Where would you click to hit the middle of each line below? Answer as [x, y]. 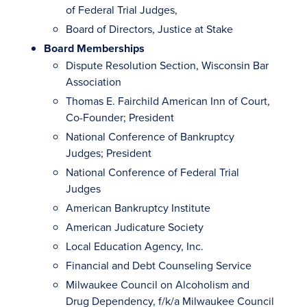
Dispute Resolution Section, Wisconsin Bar [167, 65]
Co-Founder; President [120, 117]
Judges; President [109, 153]
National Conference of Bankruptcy [150, 136]
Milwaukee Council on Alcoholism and [158, 284]
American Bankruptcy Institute [138, 208]
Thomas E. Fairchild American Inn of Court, [168, 101]
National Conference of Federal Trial [152, 172]
